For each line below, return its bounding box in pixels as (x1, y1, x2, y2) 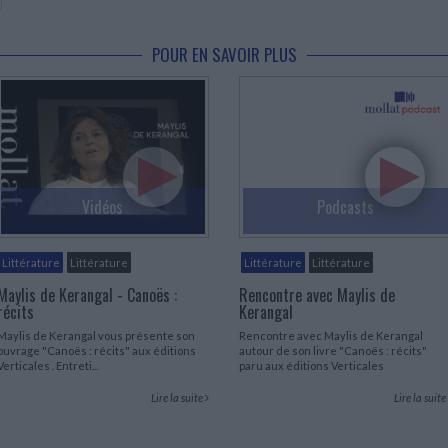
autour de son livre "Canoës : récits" (239, 343, 427, 357)
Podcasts (316, 194, 374, 219)
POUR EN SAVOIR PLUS (151, 42, 297, 68)
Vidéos (82, 194, 124, 219)
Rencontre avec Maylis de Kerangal (239, 328, 423, 342)
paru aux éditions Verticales (239, 358, 384, 372)
